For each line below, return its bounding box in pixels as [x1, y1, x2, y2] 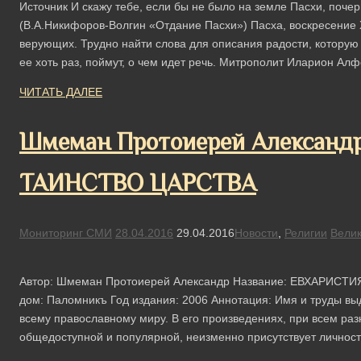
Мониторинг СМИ [19, 226, 112, 239]
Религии [284, 226, 327, 239]
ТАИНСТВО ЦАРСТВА [19, 168, 256, 197]
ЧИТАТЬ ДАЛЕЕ [19, 85, 102, 98]
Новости [234, 226, 278, 239]
